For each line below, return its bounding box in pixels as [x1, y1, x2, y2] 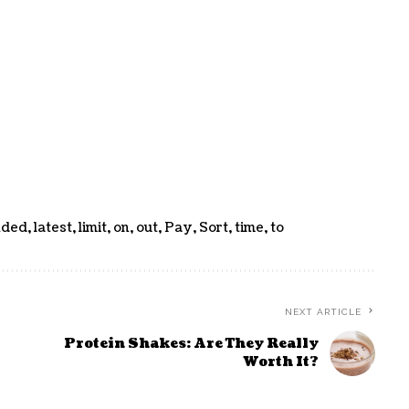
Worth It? [243, 353, 319, 371]
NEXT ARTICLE [284, 307, 362, 317]
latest [34, 219, 72, 236]
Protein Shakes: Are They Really [63, 335, 319, 352]
